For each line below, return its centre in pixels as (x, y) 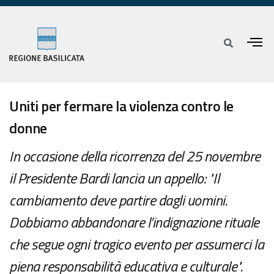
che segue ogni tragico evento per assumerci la (136, 244)
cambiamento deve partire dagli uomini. (118, 200)
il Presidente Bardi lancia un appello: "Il (114, 178)
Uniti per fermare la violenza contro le (121, 106)
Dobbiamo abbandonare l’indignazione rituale (134, 222)
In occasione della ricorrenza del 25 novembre (135, 156)
